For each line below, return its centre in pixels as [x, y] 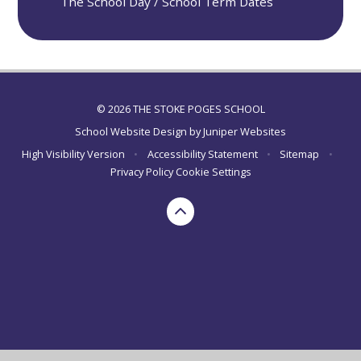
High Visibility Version [74, 154]
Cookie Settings [213, 172]
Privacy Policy [141, 172]
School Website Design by [139, 131]
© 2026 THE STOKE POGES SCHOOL [180, 108]
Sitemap [300, 154]
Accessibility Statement [202, 154]
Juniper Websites [245, 131]
